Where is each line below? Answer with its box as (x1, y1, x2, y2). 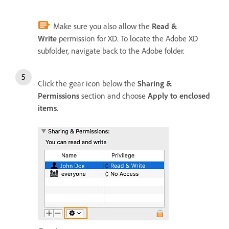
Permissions (38, 90, 79, 101)
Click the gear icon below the (38, 78, 138, 89)
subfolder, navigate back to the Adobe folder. (38, 45, 185, 56)
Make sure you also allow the (51, 21, 152, 32)
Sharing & (138, 78, 172, 89)
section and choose (79, 90, 148, 101)
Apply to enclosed (148, 90, 210, 101)
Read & (152, 21, 177, 32)
